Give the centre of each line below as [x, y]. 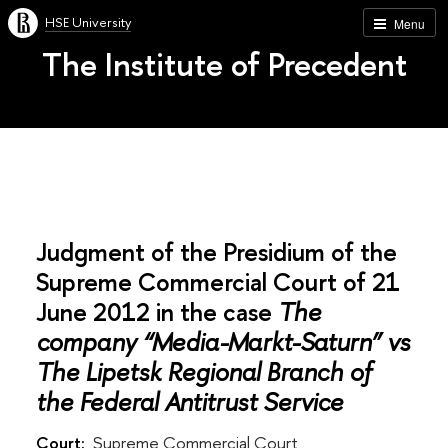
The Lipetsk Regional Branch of [203, 371]
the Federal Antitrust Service [189, 401]
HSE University [88, 22]
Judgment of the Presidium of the [216, 251]
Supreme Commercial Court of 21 [218, 281]
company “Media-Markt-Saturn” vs [223, 341]
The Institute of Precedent [224, 64]
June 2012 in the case [157, 311]
